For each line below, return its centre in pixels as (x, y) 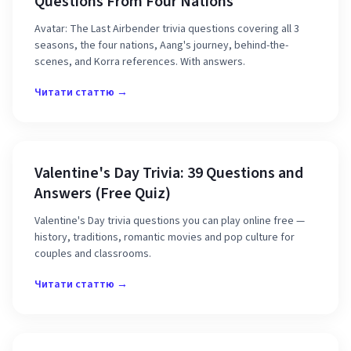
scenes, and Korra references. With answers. (140, 62)
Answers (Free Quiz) (103, 194)
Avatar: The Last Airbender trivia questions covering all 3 (167, 29)
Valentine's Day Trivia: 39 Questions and (169, 173)
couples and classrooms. (93, 254)
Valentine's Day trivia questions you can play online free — (170, 221)
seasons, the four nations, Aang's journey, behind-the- (161, 45)
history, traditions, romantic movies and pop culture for (165, 237)
